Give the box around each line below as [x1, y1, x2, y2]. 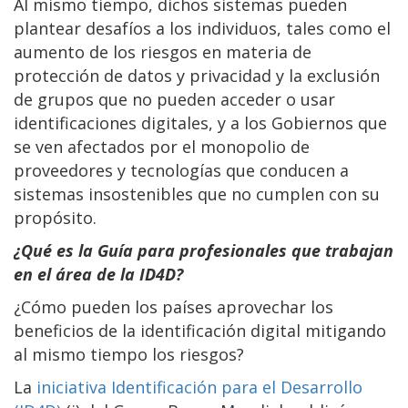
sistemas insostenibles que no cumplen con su [14, 182, 380, 205]
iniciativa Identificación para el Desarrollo [36, 375, 362, 398]
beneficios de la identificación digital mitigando [14, 319, 386, 342]
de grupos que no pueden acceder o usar [14, 87, 335, 110]
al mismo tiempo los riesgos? [14, 342, 244, 365]
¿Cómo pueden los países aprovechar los [14, 295, 333, 318]
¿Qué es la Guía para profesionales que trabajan [14, 239, 393, 261]
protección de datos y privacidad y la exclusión [14, 64, 380, 87]
